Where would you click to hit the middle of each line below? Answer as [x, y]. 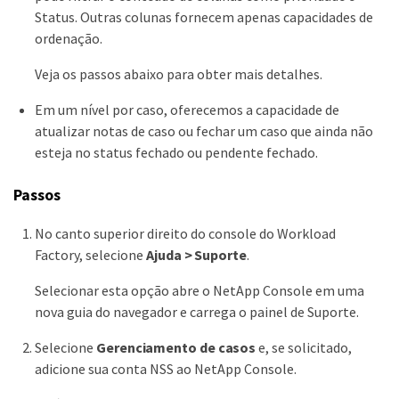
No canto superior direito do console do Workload [185, 233]
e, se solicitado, [304, 347]
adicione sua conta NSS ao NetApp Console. [166, 368]
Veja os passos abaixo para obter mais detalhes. [179, 73]
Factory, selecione [90, 254]
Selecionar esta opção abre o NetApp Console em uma [199, 290]
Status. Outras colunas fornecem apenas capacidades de [204, 16]
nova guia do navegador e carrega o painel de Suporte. [197, 311]
